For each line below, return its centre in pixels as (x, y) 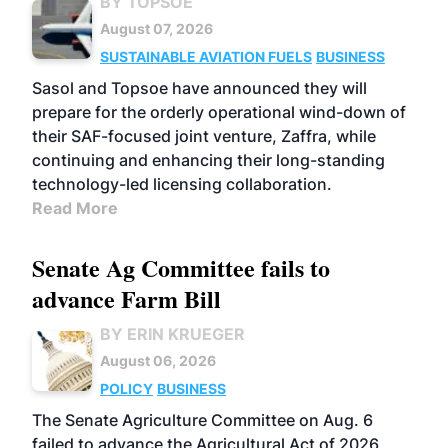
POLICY (126, 388)
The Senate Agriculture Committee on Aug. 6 (202, 420)
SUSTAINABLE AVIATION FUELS (206, 56)
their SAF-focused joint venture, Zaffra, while (204, 136)
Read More (75, 208)
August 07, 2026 (156, 28)
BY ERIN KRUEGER (172, 334)
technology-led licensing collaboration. (182, 184)
